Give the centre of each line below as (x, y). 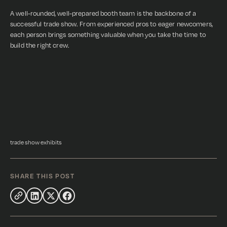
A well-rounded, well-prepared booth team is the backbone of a (103, 13)
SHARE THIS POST (42, 176)
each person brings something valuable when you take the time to (108, 34)
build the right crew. (40, 45)
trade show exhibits (36, 142)
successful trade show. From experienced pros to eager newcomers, (111, 24)
